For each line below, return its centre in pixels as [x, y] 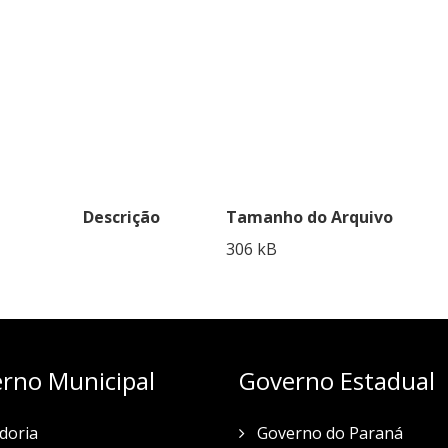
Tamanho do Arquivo [309, 217]
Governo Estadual [337, 380]
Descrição [121, 217]
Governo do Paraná [328, 433]
